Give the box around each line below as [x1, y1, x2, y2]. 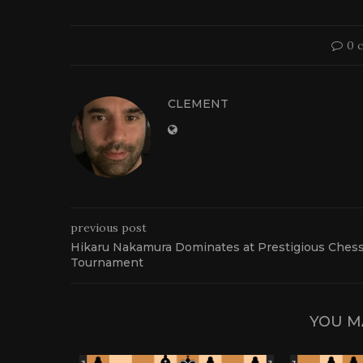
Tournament [70, 254, 143, 270]
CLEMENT [168, 96, 228, 111]
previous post [70, 220, 147, 235]
